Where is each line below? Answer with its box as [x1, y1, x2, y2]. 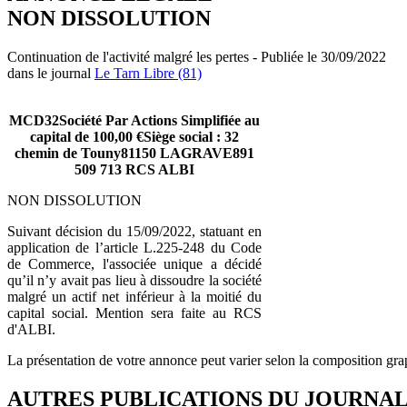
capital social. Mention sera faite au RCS [7, 304, 262, 321]
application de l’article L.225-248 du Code [7, 239, 262, 255]
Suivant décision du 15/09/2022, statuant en [7, 223, 262, 239]
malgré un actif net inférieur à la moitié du [7, 288, 262, 304]
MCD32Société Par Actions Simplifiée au [9, 112, 260, 128]
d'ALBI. [7, 321, 55, 337]
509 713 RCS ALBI [74, 161, 194, 177]
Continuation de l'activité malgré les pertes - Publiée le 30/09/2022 [7, 48, 386, 65]
